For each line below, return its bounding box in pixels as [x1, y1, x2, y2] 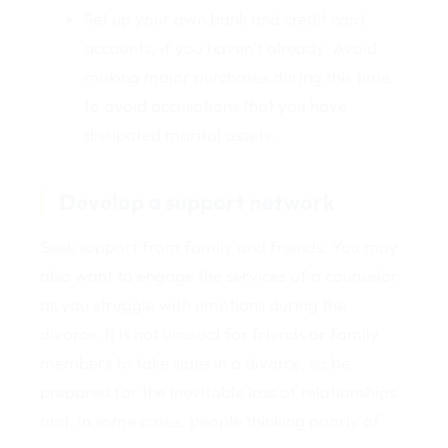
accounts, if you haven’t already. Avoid [83, 37, 377, 59]
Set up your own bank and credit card [83, 8, 365, 30]
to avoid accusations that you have [83, 95, 347, 117]
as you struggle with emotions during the [40, 294, 347, 316]
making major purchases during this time [83, 66, 390, 88]
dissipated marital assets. [83, 124, 276, 146]
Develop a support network [59, 188, 336, 217]
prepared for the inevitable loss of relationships [40, 381, 397, 403]
